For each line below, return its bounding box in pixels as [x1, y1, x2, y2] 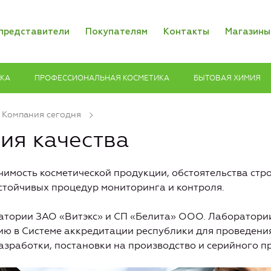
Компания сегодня [2, 109, 81, 120]
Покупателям [85, 27, 148, 36]
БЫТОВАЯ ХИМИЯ [194, 73, 261, 82]
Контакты [163, 27, 209, 36]
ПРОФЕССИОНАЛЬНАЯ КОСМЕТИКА [34, 73, 169, 82]
